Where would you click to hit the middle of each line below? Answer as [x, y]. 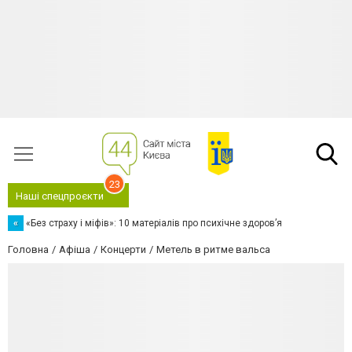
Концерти [123, 249]
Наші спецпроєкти [60, 196]
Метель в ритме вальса [213, 249]
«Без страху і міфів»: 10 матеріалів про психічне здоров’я [154, 223]
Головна [28, 249]
